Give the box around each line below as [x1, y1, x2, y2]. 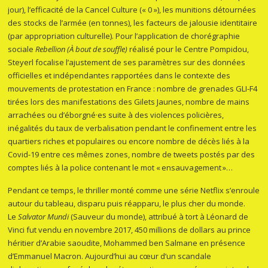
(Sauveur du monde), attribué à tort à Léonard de [71, 211, 249, 223]
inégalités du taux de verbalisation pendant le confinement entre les [8, 123, 257, 134]
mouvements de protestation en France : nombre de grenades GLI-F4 [8, 83, 258, 95]
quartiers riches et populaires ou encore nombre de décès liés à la [8, 136, 250, 147]
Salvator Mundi [18, 211, 71, 223]
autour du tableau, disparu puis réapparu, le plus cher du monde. [8, 198, 246, 209]
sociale [8, 44, 36, 55]
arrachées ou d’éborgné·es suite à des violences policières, [8, 109, 224, 121]
